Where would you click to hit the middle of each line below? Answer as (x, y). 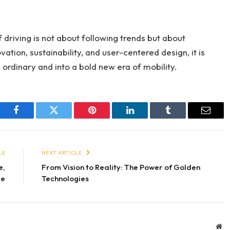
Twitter (66, 118)
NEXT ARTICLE (62, 153)
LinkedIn (146, 118)
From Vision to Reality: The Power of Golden (121, 167)
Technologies (65, 179)
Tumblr (181, 118)
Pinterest (107, 118)
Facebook (33, 118)
